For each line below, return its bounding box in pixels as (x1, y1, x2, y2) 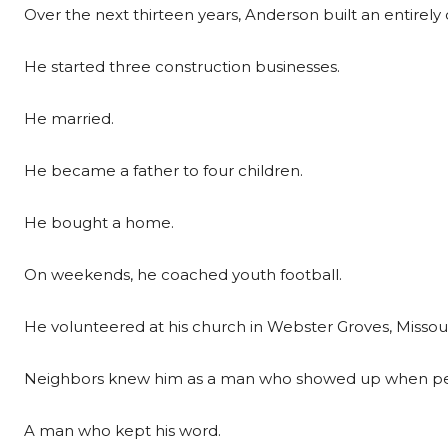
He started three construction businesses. (24, 57, 340, 76)
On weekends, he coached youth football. (24, 265, 342, 284)
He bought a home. (24, 213, 174, 232)
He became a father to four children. (24, 161, 303, 180)
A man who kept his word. (24, 421, 221, 440)
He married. (24, 109, 114, 128)
